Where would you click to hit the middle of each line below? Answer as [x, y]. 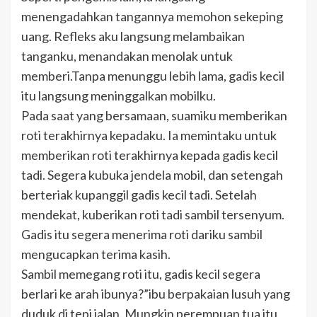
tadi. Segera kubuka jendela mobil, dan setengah [152, 175]
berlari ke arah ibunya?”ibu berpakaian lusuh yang [156, 294]
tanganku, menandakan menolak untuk [127, 56]
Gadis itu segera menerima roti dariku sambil [142, 235]
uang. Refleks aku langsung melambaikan [133, 36]
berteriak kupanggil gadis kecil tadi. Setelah [139, 195]
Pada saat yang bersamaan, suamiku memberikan [154, 116]
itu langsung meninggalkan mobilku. [119, 96]
